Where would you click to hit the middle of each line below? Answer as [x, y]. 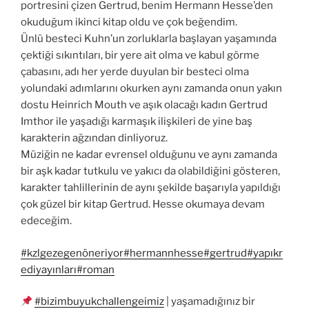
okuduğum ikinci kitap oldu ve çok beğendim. [129, 22]
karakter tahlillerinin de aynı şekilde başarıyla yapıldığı [151, 188]
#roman [96, 269]
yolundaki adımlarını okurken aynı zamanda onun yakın [151, 89]
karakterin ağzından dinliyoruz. [94, 138]
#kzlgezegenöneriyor [72, 253]
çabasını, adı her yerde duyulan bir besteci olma [135, 72]
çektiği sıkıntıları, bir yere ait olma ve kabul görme [140, 56]
